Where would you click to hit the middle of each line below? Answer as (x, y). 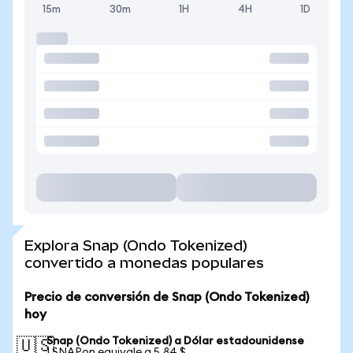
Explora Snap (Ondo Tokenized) (136, 245)
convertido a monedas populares (144, 263)
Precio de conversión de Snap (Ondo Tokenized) (167, 297)
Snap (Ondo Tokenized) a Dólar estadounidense (175, 341)
